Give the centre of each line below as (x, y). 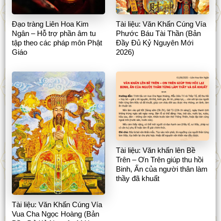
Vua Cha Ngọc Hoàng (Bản (55, 214)
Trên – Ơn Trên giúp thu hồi (160, 159)
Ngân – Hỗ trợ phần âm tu (54, 34)
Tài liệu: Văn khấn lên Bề (156, 150)
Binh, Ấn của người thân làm (162, 169)
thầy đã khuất (138, 178)
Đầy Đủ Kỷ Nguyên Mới (155, 43)
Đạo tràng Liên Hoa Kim (50, 24)
